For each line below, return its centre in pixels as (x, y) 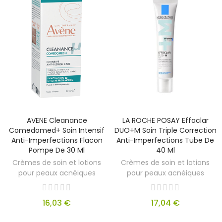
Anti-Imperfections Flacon (57, 140)
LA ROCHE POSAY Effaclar (165, 120)
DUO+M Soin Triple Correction (165, 130)
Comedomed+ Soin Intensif (57, 130)
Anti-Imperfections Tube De (165, 140)
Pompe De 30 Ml (57, 150)
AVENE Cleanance (57, 120)
